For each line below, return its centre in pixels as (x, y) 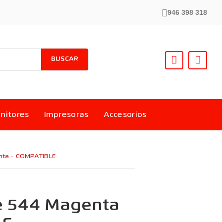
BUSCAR (65, 59)
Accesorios (125, 115)
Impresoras (66, 115)
